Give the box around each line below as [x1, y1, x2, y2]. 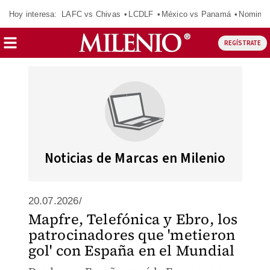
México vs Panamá [161, 9, 231, 19]
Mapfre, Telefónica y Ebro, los [28, 209, 238, 229]
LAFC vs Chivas [61, 9, 121, 19]
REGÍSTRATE [224, 38, 261, 48]
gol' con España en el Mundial [28, 240, 235, 260]
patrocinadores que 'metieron [28, 225, 236, 245]
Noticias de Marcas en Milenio [45, 148, 225, 168]
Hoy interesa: [9, 9, 57, 19]
